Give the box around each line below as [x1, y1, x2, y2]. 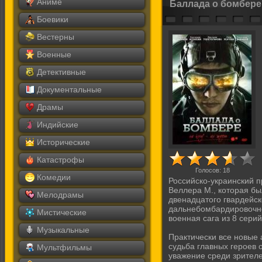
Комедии [37, 173, 71, 182]
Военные [37, 50, 71, 59]
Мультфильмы [37, 243, 92, 252]
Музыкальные [37, 225, 89, 235]
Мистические [37, 208, 87, 217]
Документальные [37, 85, 102, 94]
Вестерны [37, 32, 74, 42]
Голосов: [195, 166, 223, 174]
